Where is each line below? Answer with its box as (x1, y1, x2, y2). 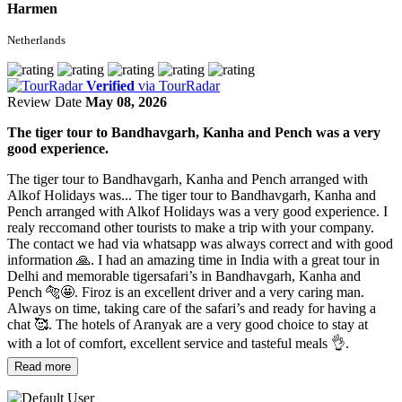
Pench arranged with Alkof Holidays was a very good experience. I (7, 203, 388, 219)
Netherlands (7, 32, 66, 47)
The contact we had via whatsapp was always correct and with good (7, 235, 393, 251)
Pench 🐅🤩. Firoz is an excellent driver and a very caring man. (7, 284, 364, 300)
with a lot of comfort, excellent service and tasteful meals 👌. (7, 335, 349, 351)
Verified (86, 77, 135, 93)
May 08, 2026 (85, 93, 167, 109)
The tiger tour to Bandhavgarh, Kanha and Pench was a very (7, 124, 380, 140)
